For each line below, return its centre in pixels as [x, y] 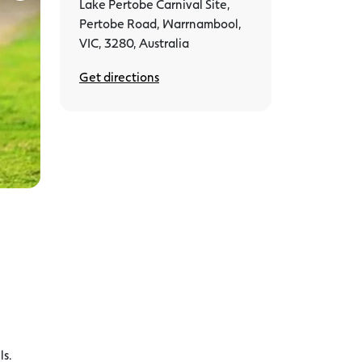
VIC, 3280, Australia [134, 42]
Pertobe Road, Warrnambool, [160, 23]
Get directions [119, 76]
